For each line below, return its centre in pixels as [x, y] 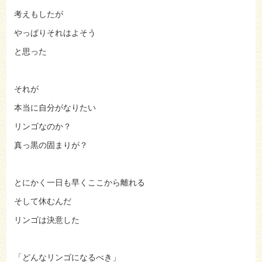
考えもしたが [38, 15]
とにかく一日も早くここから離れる [79, 183]
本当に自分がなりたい [55, 108]
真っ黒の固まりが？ [51, 146]
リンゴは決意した [46, 220]
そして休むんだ [42, 202]
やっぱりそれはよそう [55, 33]
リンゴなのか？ [42, 127]
